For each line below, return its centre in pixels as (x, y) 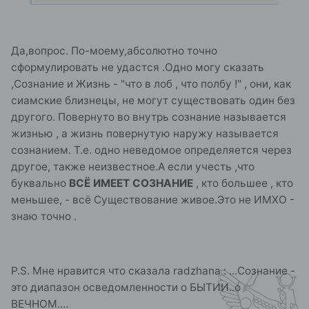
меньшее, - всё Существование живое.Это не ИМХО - (153, 199)
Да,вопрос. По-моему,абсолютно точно (114, 50)
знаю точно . (44, 216)
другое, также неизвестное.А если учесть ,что (133, 166)
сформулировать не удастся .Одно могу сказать (138, 67)
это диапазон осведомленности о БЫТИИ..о (126, 287)
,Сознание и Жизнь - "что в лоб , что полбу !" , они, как (151, 83)
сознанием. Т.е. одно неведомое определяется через (151, 150)
